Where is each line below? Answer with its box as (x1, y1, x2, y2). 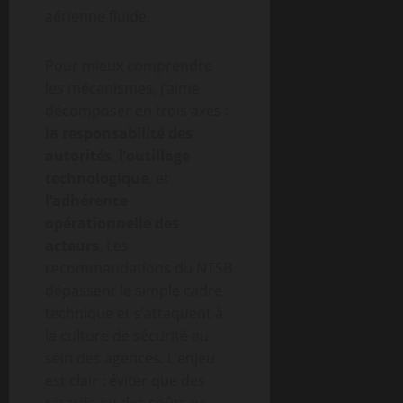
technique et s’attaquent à (45, 303, 223, 323)
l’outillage (119, 146, 190, 166)
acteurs (45, 236, 99, 255)
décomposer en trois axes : (45, 101, 228, 121)
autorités (45, 146, 112, 166)
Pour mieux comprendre (45, 56, 212, 76)
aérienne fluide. (45, 6, 150, 26)
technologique (45, 168, 148, 188)
